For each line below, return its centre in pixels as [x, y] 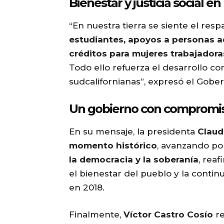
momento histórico [113, 146]
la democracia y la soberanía [134, 160]
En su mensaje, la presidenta [133, 132]
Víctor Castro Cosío [168, 215]
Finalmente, [96, 215]
